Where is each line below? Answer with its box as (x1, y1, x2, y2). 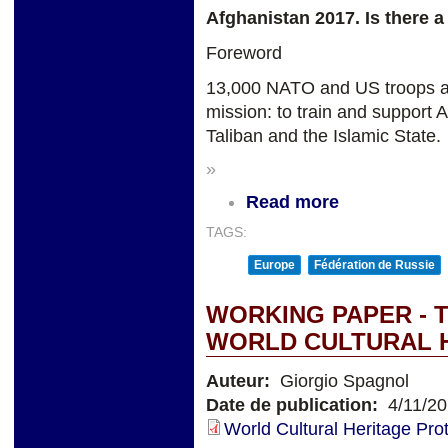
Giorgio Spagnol (275, 370, 409, 391)
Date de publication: (206, 394, 383, 415)
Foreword (206, 43, 282, 64)
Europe (254, 257, 295, 272)
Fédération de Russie (314, 257, 435, 272)
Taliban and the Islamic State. (206, 126, 441, 147)
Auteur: (206, 370, 275, 391)
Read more (246, 191, 339, 212)
